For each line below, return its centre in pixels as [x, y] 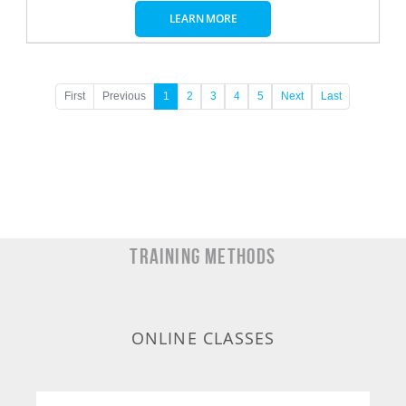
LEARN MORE [203, 18]
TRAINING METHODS [203, 256]
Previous [124, 97]
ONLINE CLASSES [203, 338]
